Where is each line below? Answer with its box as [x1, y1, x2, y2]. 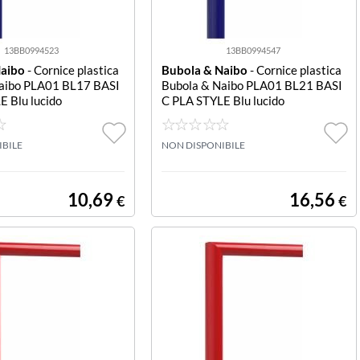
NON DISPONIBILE [161, 139, 245, 151]
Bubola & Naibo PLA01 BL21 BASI [161, 78, 342, 92]
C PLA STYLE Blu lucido [161, 93, 284, 108]
